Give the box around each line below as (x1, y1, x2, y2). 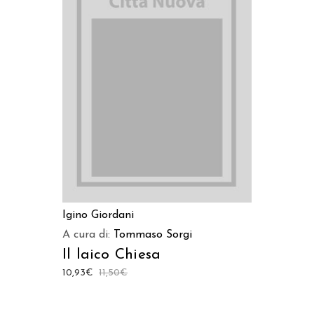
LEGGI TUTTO (128, 69, 186, 78)
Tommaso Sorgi (114, 228, 192, 240)
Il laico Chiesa (62, 247, 161, 262)
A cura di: (62, 228, 114, 240)
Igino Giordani (62, 209, 134, 221)
